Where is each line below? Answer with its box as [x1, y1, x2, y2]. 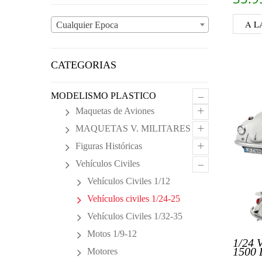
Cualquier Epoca [56, 20, 118, 30]
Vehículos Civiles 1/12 [87, 176, 170, 186]
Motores [87, 246, 118, 256]
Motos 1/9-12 [87, 229, 137, 239]
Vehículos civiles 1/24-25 [87, 194, 180, 204]
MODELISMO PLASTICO [51, 91, 156, 101]
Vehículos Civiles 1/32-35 [87, 211, 182, 221]
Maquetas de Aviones [75, 106, 154, 116]
